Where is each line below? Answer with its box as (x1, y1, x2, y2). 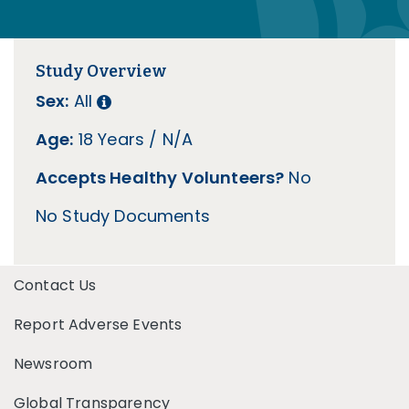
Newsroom (14, 352, 93, 374)
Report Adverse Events (14, 313, 183, 335)
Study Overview (36, 60, 167, 81)
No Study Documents (36, 204, 210, 227)
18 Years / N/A (73, 127, 194, 151)
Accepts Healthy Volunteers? (36, 165, 285, 189)
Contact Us (14, 274, 97, 296)
